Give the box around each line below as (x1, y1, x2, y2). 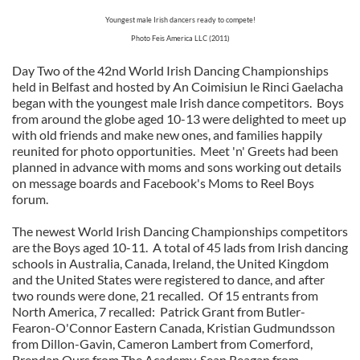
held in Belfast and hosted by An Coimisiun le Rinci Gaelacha (12, 79, 343, 94)
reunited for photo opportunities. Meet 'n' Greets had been (12, 143, 338, 158)
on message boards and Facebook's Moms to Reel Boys (12, 175, 314, 190)
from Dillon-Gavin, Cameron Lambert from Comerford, (12, 336, 313, 351)
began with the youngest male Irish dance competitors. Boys (12, 95, 344, 110)
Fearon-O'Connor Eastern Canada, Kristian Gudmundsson (12, 320, 335, 335)
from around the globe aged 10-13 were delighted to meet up (12, 111, 346, 126)
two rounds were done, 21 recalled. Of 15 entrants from (12, 288, 318, 303)
